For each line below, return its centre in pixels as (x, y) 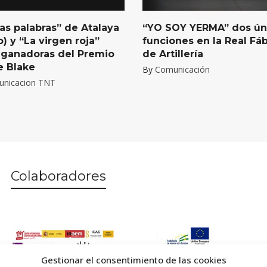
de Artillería (173, 54)
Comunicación (182, 70)
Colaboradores (59, 176)
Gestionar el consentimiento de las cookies (133, 260)
